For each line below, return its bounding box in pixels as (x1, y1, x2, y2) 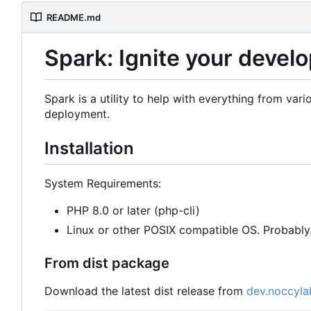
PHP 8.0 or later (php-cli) (67, 203, 200, 217)
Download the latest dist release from (44, 283, 246, 298)
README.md (47, 12, 101, 24)
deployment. (44, 106, 110, 121)
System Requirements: (44, 176, 161, 190)
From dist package (44, 254, 169, 271)
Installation (44, 137, 134, 158)
